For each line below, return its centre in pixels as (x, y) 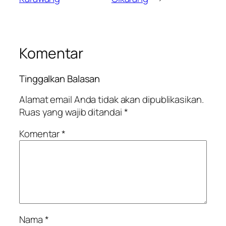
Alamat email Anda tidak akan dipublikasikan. (111, 99)
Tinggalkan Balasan (60, 79)
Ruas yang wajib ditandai (72, 112)
